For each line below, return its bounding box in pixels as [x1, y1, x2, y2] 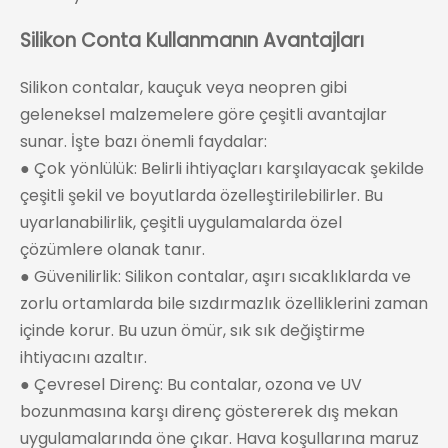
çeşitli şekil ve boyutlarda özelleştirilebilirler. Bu [20, 184, 383, 208]
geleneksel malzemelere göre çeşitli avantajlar [20, 103, 387, 127]
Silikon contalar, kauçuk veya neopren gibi [20, 76, 347, 100]
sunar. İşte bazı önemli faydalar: [20, 130, 267, 154]
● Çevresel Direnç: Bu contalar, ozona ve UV [20, 373, 362, 397]
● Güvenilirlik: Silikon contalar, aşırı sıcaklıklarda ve [20, 265, 411, 289]
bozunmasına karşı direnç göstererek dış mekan [20, 400, 398, 424]
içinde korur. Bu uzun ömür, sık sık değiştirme [20, 319, 365, 343]
